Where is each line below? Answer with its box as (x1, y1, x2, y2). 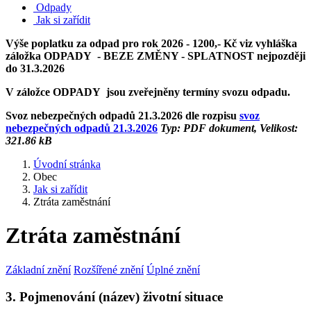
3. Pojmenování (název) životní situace (6, 289, 223, 304)
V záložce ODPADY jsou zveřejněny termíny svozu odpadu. (6, 86, 290, 98)
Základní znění (6, 263, 71, 276)
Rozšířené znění (74, 263, 144, 276)
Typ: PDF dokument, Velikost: (158, 122, 298, 134)
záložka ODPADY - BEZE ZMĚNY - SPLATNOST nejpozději (6, 50, 305, 62)
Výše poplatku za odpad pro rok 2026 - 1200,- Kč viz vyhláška (6, 37, 297, 49)
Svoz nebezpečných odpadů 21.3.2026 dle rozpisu (6, 110, 239, 121)
